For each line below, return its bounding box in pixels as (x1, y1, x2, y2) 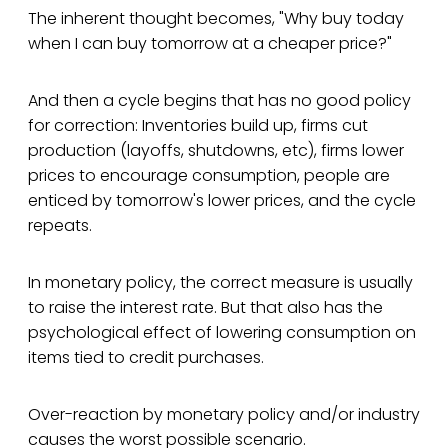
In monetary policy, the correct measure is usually (28, 271, 413, 295)
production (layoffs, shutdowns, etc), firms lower (28, 139, 404, 163)
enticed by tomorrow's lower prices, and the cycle (28, 189, 416, 213)
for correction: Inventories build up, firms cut (28, 114, 368, 138)
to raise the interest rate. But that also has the (28, 296, 383, 320)
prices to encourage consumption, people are (28, 164, 390, 188)
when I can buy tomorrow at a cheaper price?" (28, 32, 392, 56)
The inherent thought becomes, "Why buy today (28, 7, 404, 31)
